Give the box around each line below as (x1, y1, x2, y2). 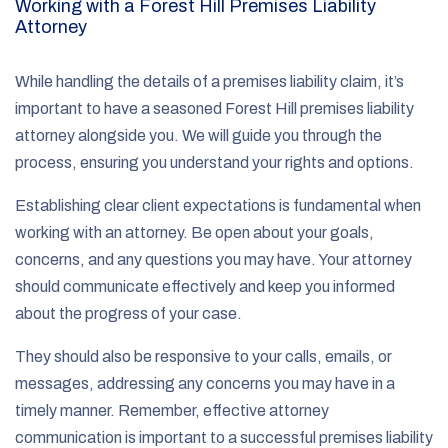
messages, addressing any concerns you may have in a (15, 374, 395, 392)
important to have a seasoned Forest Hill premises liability (15, 99, 414, 117)
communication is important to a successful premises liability (15, 428, 433, 446)
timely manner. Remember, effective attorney (15, 401, 329, 419)
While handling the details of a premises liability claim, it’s (15, 72, 404, 90)
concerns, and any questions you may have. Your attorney (15, 250, 412, 268)
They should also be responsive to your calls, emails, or (15, 347, 392, 365)
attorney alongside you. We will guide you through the (15, 126, 382, 144)
